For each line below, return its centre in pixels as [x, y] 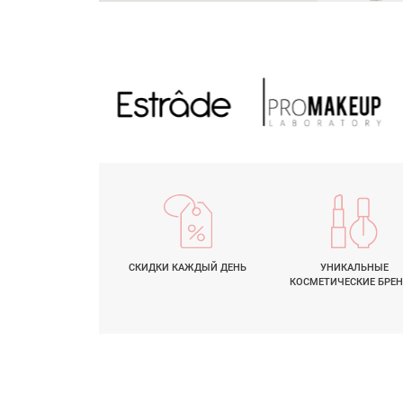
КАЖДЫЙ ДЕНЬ [210, 267]
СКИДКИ [151, 267]
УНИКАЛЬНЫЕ [354, 267]
